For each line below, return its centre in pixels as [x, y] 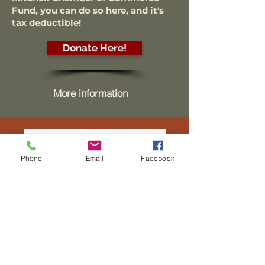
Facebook [158, 158]
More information [91, 93]
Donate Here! [95, 48]
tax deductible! [46, 23]
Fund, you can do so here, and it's [88, 10]
